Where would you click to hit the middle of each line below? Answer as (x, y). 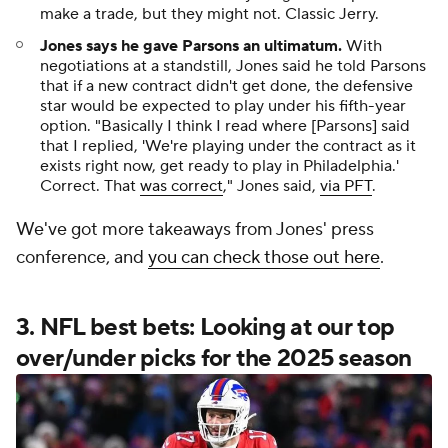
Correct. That (90, 186)
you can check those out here (264, 258)
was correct (181, 186)
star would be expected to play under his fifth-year (223, 106)
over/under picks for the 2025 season (214, 359)
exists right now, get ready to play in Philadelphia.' (219, 166)
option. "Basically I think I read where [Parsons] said (225, 126)
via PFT (346, 186)
